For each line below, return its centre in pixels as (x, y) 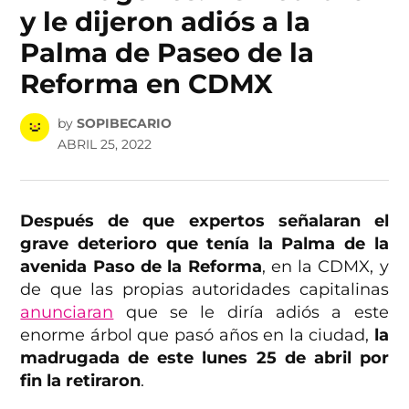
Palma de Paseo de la (168, 53)
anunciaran (67, 312)
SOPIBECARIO (124, 123)
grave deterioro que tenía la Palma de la (204, 243)
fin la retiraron (81, 380)
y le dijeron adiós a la (166, 22)
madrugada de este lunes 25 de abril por (204, 357)
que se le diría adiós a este (251, 312)
